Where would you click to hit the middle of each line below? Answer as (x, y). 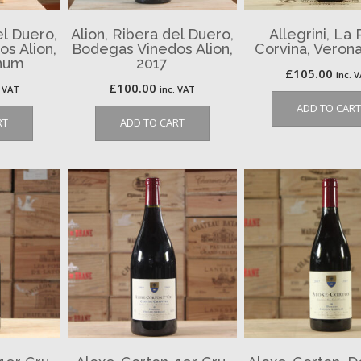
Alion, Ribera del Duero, (152, 35)
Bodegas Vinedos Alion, (152, 49)
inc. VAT (178, 89)
